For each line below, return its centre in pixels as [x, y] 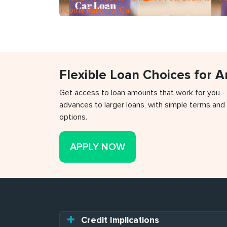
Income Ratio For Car [96, 10]
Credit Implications [119, 220]
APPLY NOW [98, 147]
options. [73, 117]
